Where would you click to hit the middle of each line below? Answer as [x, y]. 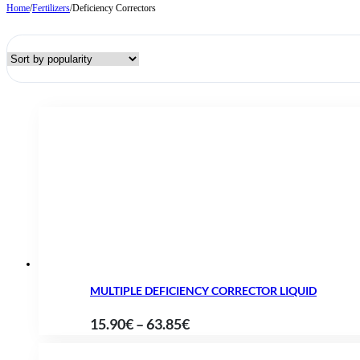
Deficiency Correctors [114, 8]
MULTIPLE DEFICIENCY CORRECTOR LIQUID [203, 290]
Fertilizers [51, 8]
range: [209, 344]
